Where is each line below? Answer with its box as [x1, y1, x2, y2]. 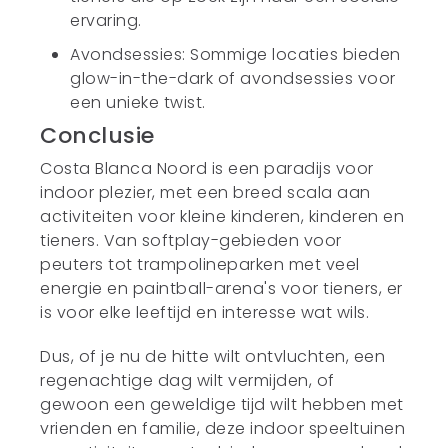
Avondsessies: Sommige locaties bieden [70, 43, 401, 66]
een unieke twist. [70, 91, 206, 114]
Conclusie [40, 120, 155, 151]
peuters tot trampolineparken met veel [40, 253, 360, 276]
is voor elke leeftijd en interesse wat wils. [40, 301, 370, 324]
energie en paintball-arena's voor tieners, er [40, 277, 403, 300]
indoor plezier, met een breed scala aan [40, 181, 371, 204]
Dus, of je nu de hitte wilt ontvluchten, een [40, 345, 386, 368]
